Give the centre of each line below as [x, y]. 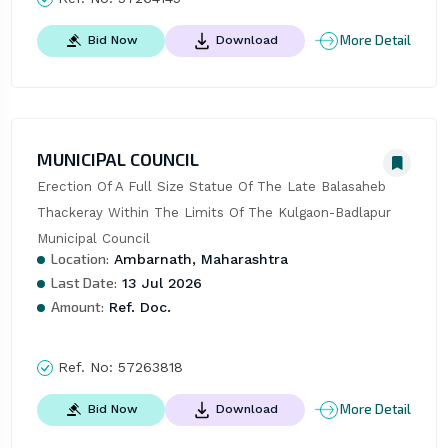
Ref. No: [85, 366]
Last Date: [83, 282]
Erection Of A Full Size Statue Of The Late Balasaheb [211, 186]
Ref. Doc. [137, 306]
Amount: [77, 306]
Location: [79, 258]
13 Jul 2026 [159, 282]
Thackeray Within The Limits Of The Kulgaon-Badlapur [213, 212]
